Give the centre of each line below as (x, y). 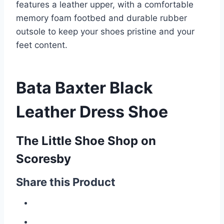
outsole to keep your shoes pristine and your (105, 31)
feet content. (42, 45)
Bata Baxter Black (84, 88)
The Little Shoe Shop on (86, 141)
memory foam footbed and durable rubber (101, 18)
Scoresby (43, 159)
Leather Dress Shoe (92, 112)
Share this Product (66, 182)
